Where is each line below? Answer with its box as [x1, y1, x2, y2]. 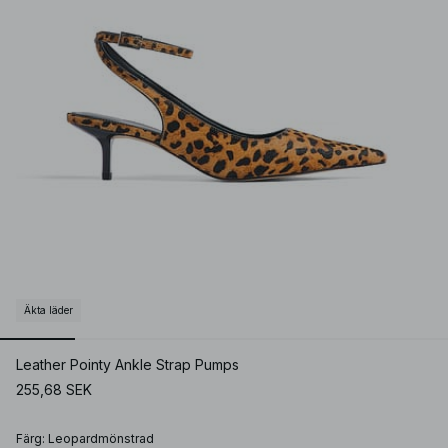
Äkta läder [24, 304, 73, 317]
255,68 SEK [16, 381, 92, 399]
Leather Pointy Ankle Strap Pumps [16, 356, 239, 374]
